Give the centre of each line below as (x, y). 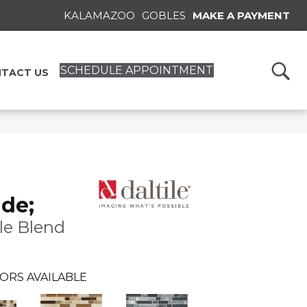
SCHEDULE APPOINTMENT (137, 70)
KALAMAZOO (99, 15)
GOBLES (164, 15)
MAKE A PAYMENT (241, 15)
